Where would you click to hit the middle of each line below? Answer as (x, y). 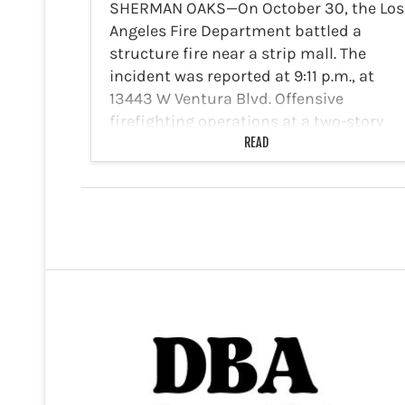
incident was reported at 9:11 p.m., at (242, 76)
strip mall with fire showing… (216, 144)
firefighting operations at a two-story (246, 122)
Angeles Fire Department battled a (235, 31)
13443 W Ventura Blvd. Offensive (226, 99)
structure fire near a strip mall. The (238, 54)
